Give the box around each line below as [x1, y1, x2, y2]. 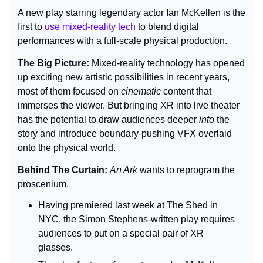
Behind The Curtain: [18, 164, 110, 175]
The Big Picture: [18, 58, 92, 68]
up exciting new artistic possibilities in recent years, [18, 72, 230, 82]
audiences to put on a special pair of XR [38, 228, 204, 238]
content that [163, 86, 211, 96]
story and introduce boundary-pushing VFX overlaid [18, 128, 232, 139]
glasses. [38, 242, 73, 252]
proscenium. [18, 178, 69, 189]
